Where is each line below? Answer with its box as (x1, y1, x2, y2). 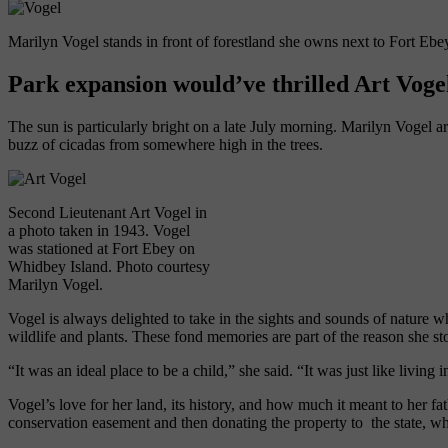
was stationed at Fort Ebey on (8, 239, 195, 257)
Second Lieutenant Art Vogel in (8, 203, 207, 221)
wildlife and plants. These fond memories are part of (8, 327, 340, 345)
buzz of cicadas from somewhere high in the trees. (8, 135, 323, 153)
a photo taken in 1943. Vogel (8, 221, 190, 239)
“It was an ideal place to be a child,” (8, 361, 239, 379)
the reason (340, 327, 408, 345)
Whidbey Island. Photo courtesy (8, 257, 210, 275)
